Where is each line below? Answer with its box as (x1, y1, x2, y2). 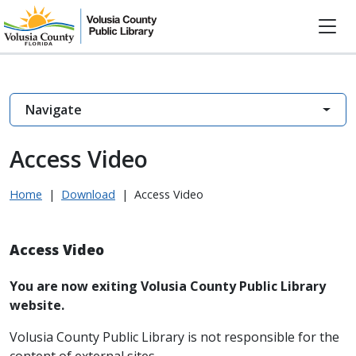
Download (61, 187, 115, 202)
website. (10, 296, 64, 314)
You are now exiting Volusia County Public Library (10, 277, 326, 295)
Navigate (25, 101, 83, 118)
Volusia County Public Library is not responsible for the (10, 328, 339, 346)
